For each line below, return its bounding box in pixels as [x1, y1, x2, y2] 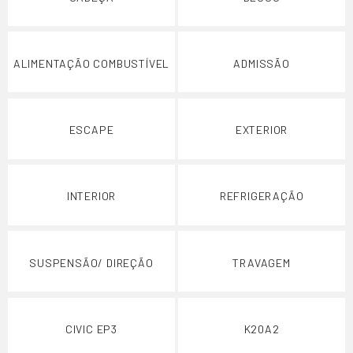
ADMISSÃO [233, 56, 290, 70]
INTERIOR [66, 189, 117, 203]
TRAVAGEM [232, 255, 291, 269]
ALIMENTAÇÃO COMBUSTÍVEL [13, 56, 170, 70]
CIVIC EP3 [65, 322, 118, 336]
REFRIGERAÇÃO [219, 189, 304, 203]
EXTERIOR [235, 123, 288, 137]
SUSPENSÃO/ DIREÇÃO [29, 255, 154, 269]
